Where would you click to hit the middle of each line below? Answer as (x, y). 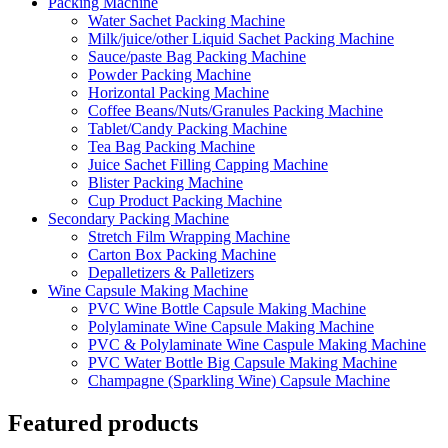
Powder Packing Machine (169, 75)
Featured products (103, 423)
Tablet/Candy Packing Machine (187, 129)
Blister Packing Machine (165, 183)
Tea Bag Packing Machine (171, 147)
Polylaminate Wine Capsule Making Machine (231, 327)
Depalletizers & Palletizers (171, 273)
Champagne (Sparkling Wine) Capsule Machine (239, 381)
